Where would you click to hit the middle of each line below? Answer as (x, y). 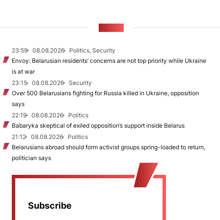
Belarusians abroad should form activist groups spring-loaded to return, (109, 147)
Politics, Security (92, 50)
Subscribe (50, 206)
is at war (23, 71)
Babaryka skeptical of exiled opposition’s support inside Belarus (98, 125)
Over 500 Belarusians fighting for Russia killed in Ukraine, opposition (105, 93)
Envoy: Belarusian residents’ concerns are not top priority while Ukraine (109, 61)
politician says (31, 158)
